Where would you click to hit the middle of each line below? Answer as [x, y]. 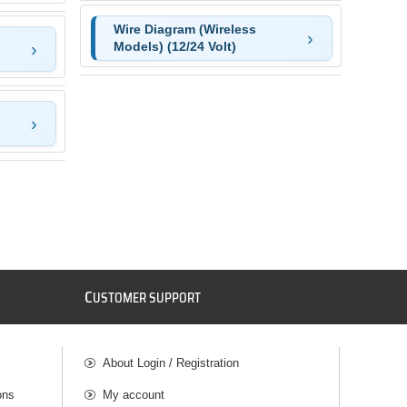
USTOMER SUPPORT [147, 298]
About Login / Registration [171, 362]
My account [134, 394]
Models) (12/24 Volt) [174, 46]
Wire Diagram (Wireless [184, 29]
